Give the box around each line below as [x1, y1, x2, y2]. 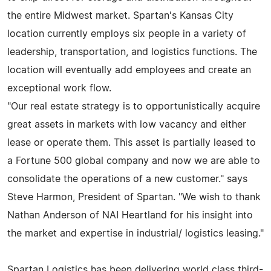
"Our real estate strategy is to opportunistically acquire [7, 101, 260, 111]
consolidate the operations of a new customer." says [7, 174, 247, 184]
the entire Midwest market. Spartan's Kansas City [7, 10, 233, 21]
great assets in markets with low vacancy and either [7, 119, 246, 129]
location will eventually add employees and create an [7, 65, 251, 75]
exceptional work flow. [7, 83, 111, 93]
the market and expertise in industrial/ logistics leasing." [7, 228, 264, 238]
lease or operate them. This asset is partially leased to [7, 137, 256, 148]
